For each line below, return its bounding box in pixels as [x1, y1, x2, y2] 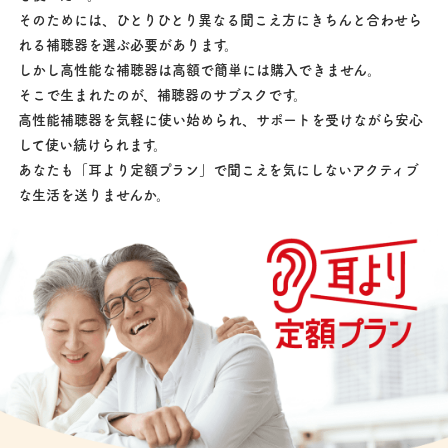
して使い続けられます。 [17, 137, 167, 152]
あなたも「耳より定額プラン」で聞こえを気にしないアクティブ [17, 162, 419, 177]
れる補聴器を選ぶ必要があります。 [17, 37, 238, 52]
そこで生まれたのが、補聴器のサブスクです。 [17, 87, 307, 102]
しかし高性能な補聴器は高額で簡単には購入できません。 [17, 62, 381, 77]
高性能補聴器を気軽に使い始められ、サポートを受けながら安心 [17, 112, 423, 127]
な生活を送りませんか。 [17, 187, 170, 202]
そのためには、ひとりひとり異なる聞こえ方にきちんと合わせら [17, 12, 422, 27]
